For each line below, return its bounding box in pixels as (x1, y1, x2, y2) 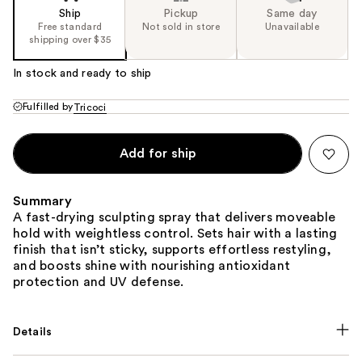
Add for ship (119, 146, 196, 160)
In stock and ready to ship (13, 67, 152, 79)
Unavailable (264, 21, 319, 32)
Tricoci (73, 102, 107, 112)
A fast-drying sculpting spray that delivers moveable (13, 210, 335, 224)
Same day (267, 7, 318, 19)
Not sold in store (141, 21, 221, 32)
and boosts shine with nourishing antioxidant (13, 259, 290, 272)
